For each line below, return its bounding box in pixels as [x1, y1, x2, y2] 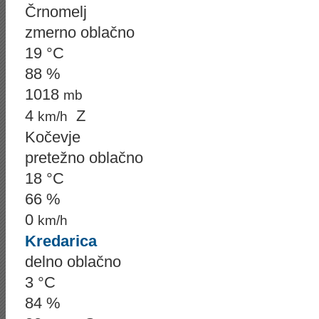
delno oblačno [25, 253, 121, 271]
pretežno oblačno [25, 149, 143, 167]
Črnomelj [25, 3, 87, 21]
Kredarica [25, 232, 97, 250]
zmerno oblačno [25, 23, 135, 41]
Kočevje [25, 128, 80, 146]
